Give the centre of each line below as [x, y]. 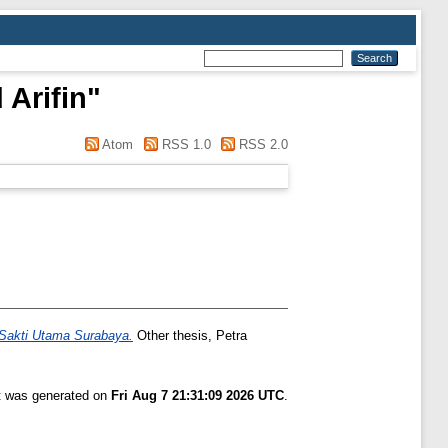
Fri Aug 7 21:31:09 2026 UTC [197, 396]
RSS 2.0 [261, 144]
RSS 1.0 [184, 144]
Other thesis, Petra [190, 336]
